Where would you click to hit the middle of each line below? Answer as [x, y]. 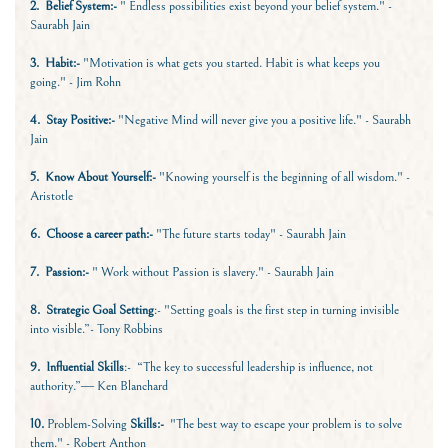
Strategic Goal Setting [100, 310]
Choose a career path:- [99, 234]
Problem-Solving [85, 424]
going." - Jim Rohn [75, 82]
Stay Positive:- [80, 120]
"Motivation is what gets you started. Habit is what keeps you [230, 63]
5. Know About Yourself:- [93, 177]
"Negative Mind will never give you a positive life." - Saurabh [263, 120]
